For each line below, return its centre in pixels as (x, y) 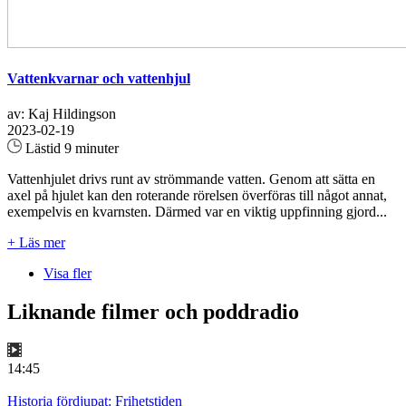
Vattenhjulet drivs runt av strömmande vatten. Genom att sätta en (191, 179)
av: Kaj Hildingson (62, 114)
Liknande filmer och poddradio (153, 312)
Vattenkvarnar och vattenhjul (99, 79)
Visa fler (68, 274)
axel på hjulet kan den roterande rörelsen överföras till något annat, (197, 196)
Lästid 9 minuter (70, 149)
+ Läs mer (36, 243)
